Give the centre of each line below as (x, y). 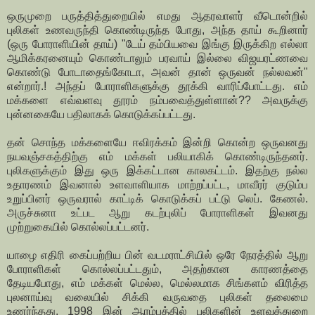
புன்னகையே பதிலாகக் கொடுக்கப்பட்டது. (101, 115)
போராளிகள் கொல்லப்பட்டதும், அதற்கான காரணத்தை (157, 269)
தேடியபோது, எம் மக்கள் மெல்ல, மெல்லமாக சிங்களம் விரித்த (157, 283)
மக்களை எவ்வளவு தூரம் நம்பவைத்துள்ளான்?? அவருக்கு (157, 101)
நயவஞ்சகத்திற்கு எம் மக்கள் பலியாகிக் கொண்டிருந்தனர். (157, 157)
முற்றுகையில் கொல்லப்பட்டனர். (78, 227)
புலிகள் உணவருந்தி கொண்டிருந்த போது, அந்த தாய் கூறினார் (157, 30)
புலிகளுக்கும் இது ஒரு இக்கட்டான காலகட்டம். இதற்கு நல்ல (157, 171)
